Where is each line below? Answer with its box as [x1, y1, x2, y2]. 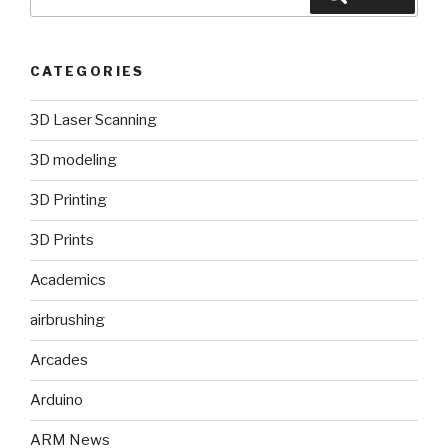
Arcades [30, 351, 88, 370]
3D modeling [30, 151, 117, 170]
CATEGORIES [30, 63, 145, 80]
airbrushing [30, 311, 105, 330]
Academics [30, 271, 106, 290]
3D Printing [30, 191, 107, 210]
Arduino [30, 391, 83, 410]
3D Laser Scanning [30, 111, 157, 130]
